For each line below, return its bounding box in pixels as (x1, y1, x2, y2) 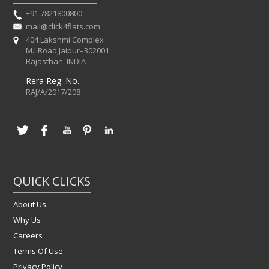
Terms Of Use (13, 245, 64, 256)
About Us (13, 198, 47, 210)
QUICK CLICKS (13, 172, 91, 189)
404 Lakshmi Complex (26, 34, 104, 45)
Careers (13, 229, 43, 241)
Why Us (13, 214, 41, 225)
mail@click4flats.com (26, 20, 101, 32)
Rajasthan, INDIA (26, 55, 86, 67)
